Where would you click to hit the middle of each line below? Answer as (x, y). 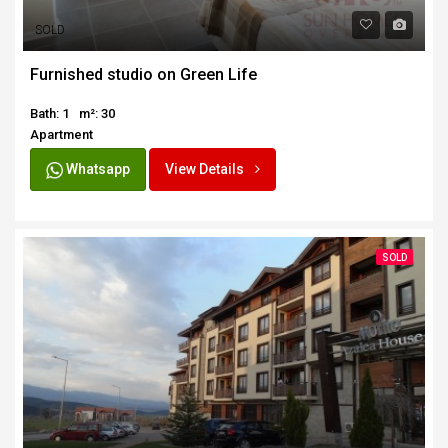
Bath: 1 (49, 113)
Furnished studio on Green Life (143, 74)
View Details (206, 168)
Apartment (61, 134)
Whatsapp (96, 168)
